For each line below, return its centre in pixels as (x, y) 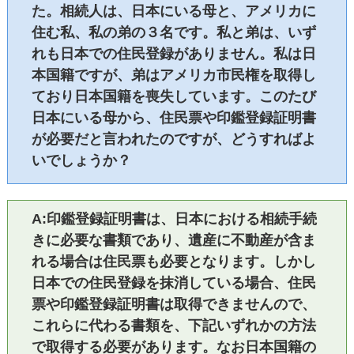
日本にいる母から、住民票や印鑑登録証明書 (173, 117)
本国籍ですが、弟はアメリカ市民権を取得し (173, 75)
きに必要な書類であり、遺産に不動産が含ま (173, 240)
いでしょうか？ (81, 160)
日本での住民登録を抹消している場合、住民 (173, 282)
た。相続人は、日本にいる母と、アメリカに (173, 11)
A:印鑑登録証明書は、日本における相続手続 (174, 218)
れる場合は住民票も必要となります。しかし (173, 261)
